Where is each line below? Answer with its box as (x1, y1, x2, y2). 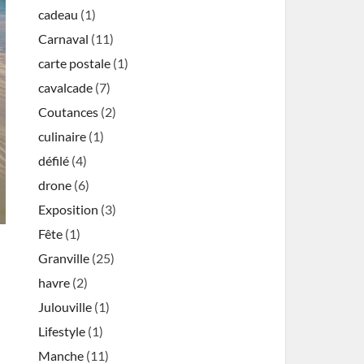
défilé (38, 153, 70, 168)
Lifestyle (38, 323, 86, 339)
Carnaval (38, 31, 89, 46)
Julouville (38, 299, 93, 314)
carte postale (38, 55, 111, 71)
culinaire (38, 128, 87, 144)
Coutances (38, 104, 99, 119)
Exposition (38, 201, 99, 217)
